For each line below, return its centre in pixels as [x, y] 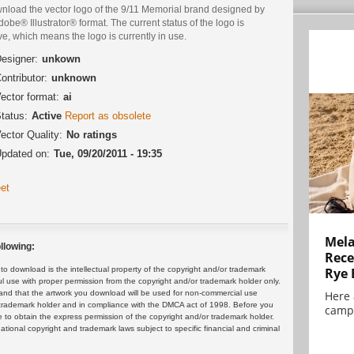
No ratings [92, 135]
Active [48, 116]
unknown [74, 78]
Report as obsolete [108, 116]
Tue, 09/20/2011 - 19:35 [108, 154]
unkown [61, 59]
